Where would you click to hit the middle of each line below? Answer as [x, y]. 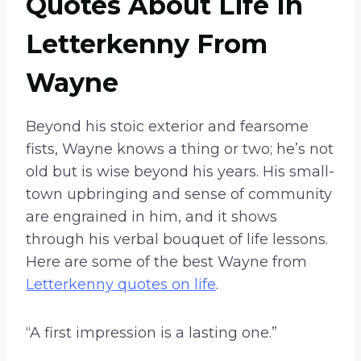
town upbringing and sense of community [179, 195]
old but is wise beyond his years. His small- [180, 172]
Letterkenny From [147, 44]
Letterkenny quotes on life [121, 285]
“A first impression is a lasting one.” [151, 333]
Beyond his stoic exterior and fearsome [167, 127]
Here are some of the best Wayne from [166, 262]
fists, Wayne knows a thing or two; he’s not [180, 149]
